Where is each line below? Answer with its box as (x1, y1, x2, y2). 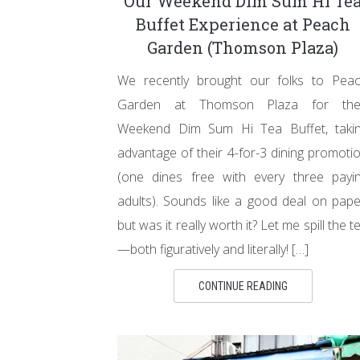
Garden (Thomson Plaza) (147, 37, 338, 58)
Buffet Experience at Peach (135, 14, 350, 35)
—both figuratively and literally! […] (117, 240, 309, 258)
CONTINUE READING (198, 280, 288, 292)
